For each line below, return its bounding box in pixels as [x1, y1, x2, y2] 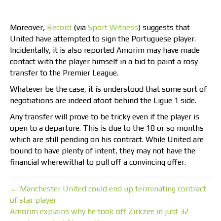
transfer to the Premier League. [10, 68, 118, 78]
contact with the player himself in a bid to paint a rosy [10, 57, 198, 67]
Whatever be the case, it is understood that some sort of [10, 84, 207, 94]
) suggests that [138, 23, 190, 33]
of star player [10, 195, 56, 205]
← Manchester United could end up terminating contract [10, 184, 206, 194]
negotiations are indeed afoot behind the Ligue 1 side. [10, 96, 196, 106]
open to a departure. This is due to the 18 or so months [10, 123, 204, 133]
